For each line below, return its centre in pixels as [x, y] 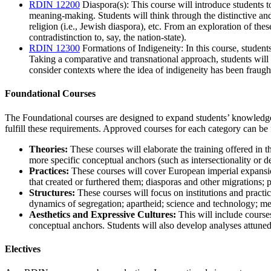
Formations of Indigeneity [130, 48]
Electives [23, 249]
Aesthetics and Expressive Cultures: [103, 214]
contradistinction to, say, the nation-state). [108, 38]
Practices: [49, 171]
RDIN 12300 [54, 48]
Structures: [52, 192]
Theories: [50, 149]
